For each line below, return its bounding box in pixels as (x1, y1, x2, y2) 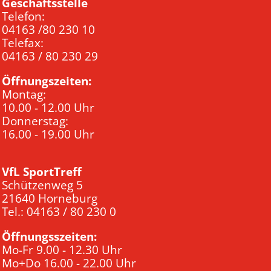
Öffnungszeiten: (2, 73, 91, 89)
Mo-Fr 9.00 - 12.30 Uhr (2, 241, 122, 258)
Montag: (2, 86, 46, 102)
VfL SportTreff (2, 163, 82, 180)
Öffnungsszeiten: (2, 228, 97, 244)
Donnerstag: (2, 113, 68, 129)
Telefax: (2, 34, 44, 51)
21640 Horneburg (2, 190, 97, 206)
